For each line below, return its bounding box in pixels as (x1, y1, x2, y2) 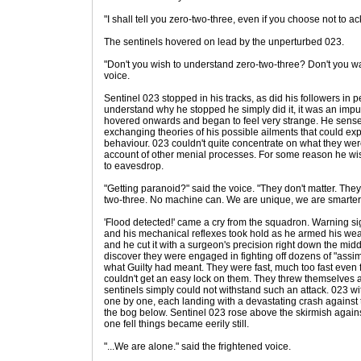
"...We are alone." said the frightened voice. (104, 341, 291, 352)
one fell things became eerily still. (104, 318, 249, 330)
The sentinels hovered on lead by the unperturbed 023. (104, 36, 344, 48)
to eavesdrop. (104, 160, 164, 172)
